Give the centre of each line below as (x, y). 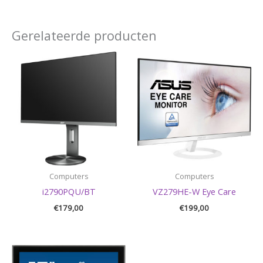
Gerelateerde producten (84, 36)
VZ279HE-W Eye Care (194, 192)
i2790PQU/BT (69, 192)
